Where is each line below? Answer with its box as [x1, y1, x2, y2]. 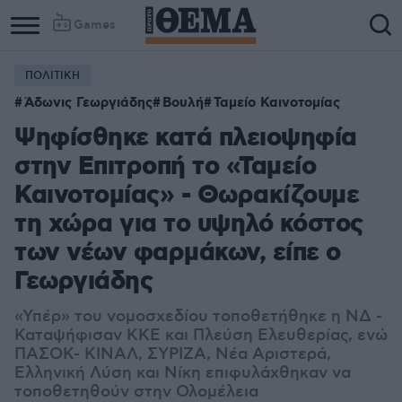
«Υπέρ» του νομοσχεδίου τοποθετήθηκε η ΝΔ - [14, 307, 382, 327]
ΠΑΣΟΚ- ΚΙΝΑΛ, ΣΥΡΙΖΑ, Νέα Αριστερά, [14, 345, 331, 364]
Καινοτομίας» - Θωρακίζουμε [14, 179, 359, 213]
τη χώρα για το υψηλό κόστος [14, 208, 363, 241]
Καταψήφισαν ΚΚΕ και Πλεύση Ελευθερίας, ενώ [14, 326, 388, 345]
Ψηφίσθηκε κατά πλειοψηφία [14, 122, 357, 155]
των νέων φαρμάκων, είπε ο [14, 237, 341, 270]
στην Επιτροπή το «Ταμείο [14, 151, 316, 184]
